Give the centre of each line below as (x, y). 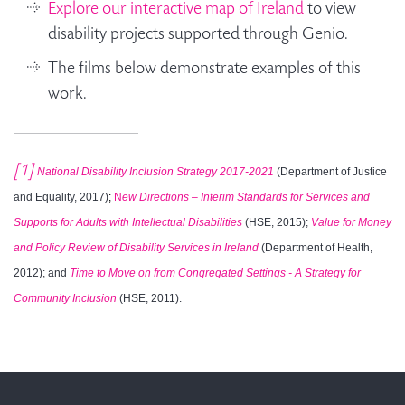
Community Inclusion (65, 298)
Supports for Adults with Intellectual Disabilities (128, 222)
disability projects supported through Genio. (200, 35)
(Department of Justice (330, 171)
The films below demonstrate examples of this (204, 69)
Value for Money (351, 222)
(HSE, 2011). (149, 298)
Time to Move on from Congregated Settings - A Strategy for (215, 273)
